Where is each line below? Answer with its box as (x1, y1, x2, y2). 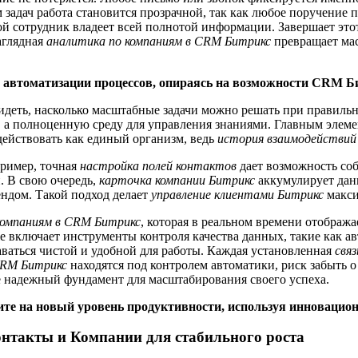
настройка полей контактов (80, 158, 237, 173)
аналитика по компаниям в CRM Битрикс (46, 34, 271, 48)
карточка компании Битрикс (99, 173, 255, 187)
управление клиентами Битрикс (151, 187, 324, 201)
